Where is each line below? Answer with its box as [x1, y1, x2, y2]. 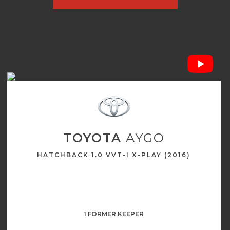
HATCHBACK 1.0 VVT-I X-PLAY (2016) [37, 151, 191, 159]
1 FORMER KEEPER [84, 210, 144, 218]
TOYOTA [63, 130, 122, 145]
